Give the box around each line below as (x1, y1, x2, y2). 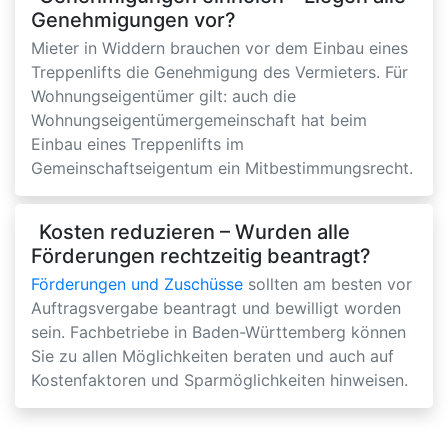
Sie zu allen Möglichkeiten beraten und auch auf (31, 346, 394, 367)
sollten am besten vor (243, 274, 412, 295)
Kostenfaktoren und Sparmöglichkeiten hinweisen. (31, 370, 408, 391)
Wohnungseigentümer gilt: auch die (31, 86, 296, 107)
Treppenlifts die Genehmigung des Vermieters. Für (31, 62, 408, 83)
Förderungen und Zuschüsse (31, 274, 243, 295)
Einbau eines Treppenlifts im (31, 134, 244, 155)
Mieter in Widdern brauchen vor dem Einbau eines (31, 38, 408, 59)
